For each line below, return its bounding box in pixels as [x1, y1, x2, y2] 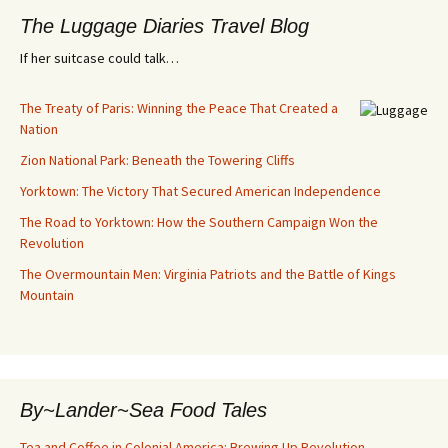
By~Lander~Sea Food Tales [20, 398, 267, 421]
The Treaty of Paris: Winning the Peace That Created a [20, 98, 338, 117]
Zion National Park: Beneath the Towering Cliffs [20, 150, 295, 169]
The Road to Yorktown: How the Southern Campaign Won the [20, 212, 378, 231]
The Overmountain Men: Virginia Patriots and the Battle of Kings [20, 264, 396, 283]
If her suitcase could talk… [20, 48, 179, 67]
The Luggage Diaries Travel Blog [20, 14, 309, 37]
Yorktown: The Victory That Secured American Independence [20, 181, 381, 200]
